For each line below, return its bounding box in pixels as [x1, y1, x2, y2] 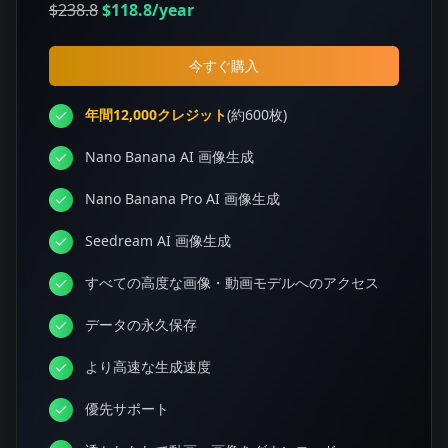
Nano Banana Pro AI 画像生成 [85, 189, 280, 208]
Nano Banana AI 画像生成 [85, 147, 254, 166]
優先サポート [85, 399, 169, 418]
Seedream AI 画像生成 [85, 231, 231, 250]
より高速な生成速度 [85, 357, 211, 376]
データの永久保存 [85, 315, 197, 334]
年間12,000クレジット [85, 105, 227, 124]
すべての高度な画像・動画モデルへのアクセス [85, 273, 379, 292]
